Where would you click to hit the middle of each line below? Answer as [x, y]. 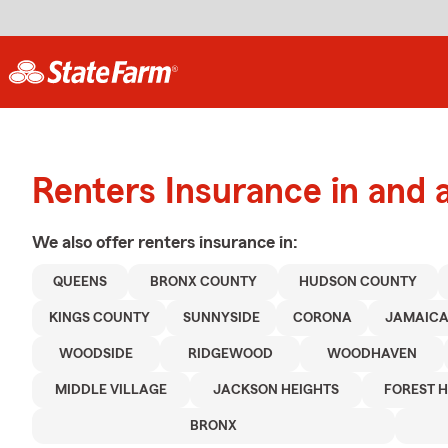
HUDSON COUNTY [358, 282]
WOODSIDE [96, 354]
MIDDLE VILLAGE [110, 390]
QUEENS [80, 282]
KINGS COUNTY [99, 318]
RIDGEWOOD [230, 354]
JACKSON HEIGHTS [275, 390]
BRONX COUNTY [203, 282]
